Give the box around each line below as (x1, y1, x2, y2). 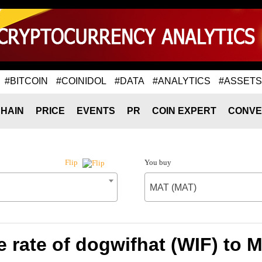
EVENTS (77, 106, 115, 116)
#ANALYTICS (153, 75, 211, 86)
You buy (144, 158, 171, 167)
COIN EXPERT (152, 106, 216, 116)
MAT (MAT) (149, 182, 196, 192)
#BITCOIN (5, 75, 48, 86)
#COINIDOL (56, 75, 106, 86)
